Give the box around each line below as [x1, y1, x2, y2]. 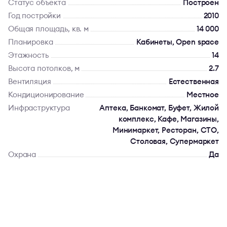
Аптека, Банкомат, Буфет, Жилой [99, 103, 219, 112]
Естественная [168, 77, 219, 86]
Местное [186, 90, 219, 99]
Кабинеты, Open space [136, 37, 219, 47]
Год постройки [8, 11, 61, 20]
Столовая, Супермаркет [130, 136, 219, 146]
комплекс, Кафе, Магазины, [118, 114, 219, 124]
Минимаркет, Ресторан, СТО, [112, 125, 219, 135]
